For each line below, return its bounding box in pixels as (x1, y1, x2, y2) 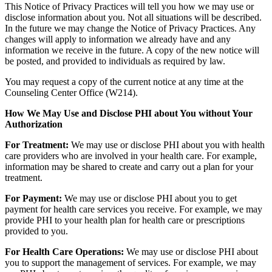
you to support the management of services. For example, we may (5, 257, 256, 268)
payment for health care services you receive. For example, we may (5, 204, 262, 215)
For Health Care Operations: (5, 246, 124, 257)
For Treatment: (5, 140, 69, 151)
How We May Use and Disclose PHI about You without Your (5, 108, 253, 119)
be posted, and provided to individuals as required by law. (5, 56, 225, 67)
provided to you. (5, 226, 68, 237)
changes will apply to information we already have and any (5, 34, 231, 45)
